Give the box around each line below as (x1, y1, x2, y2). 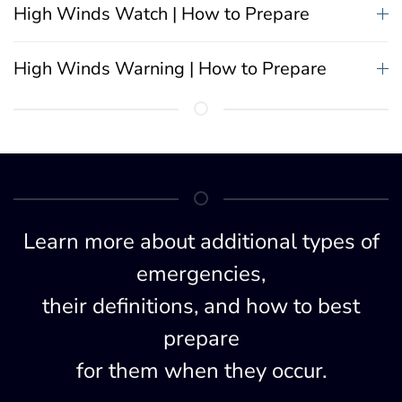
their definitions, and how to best (42, 291, 360, 320)
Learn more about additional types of (22, 226, 380, 256)
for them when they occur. (75, 355, 327, 385)
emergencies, (136, 258, 266, 288)
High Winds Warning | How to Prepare (13, 56, 327, 81)
